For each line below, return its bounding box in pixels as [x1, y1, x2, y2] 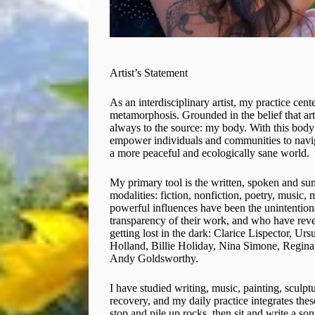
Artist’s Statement [110, 66, 188, 79]
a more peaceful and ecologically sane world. [110, 146, 309, 159]
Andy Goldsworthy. [110, 252, 198, 264]
